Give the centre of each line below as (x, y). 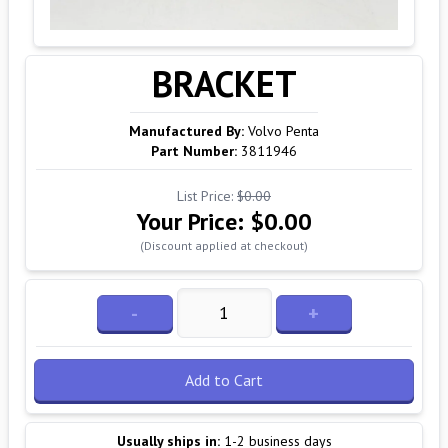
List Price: (207, 196)
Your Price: (193, 221)
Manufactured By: (186, 131)
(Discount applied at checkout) (224, 245)
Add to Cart (224, 380)
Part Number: (194, 151)
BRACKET (224, 83)
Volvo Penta (283, 131)
